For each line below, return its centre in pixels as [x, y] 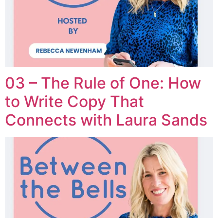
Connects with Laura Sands [106, 120]
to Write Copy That [74, 101]
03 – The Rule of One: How [103, 83]
